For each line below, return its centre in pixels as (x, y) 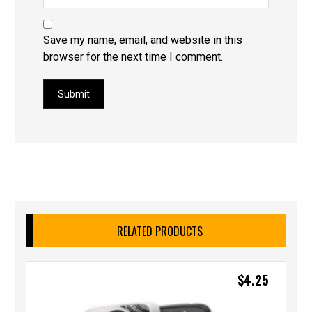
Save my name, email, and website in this (143, 40)
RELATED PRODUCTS (159, 231)
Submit (74, 94)
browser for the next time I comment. (133, 56)
